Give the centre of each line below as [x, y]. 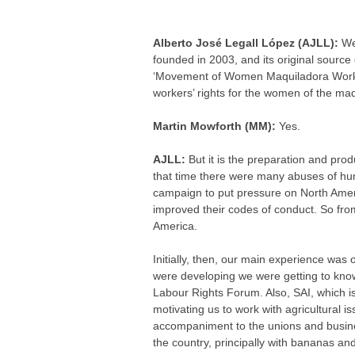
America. [176, 226]
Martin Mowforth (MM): [216, 126]
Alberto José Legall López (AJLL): [248, 43]
